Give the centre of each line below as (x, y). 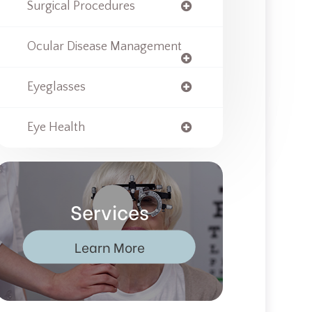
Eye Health (56, 127)
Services (109, 211)
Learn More (109, 247)
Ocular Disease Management (104, 47)
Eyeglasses (56, 87)
